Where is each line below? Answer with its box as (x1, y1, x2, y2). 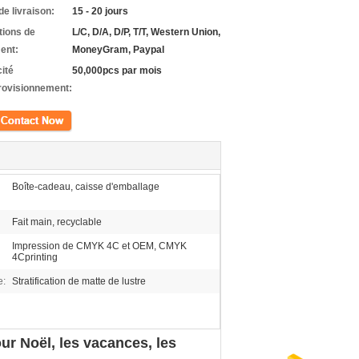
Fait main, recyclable (12, 216, 102, 228)
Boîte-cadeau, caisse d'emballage (12, 181, 159, 192)
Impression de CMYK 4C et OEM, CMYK (12, 240, 187, 252)
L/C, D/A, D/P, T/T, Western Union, (72, 26, 220, 38)
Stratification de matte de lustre (12, 276, 146, 287)
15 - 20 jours (72, 6, 128, 17)
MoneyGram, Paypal (72, 44, 164, 55)
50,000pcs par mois (72, 65, 162, 76)
